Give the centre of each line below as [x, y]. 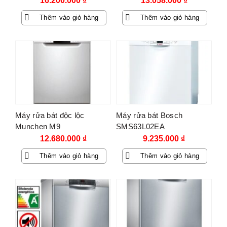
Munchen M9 [38, 127]
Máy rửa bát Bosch [149, 116]
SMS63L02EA [141, 127]
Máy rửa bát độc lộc [50, 116]
